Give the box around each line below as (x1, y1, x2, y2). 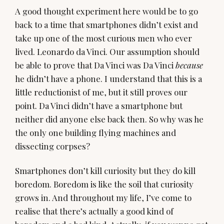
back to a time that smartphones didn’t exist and (15, 18, 198, 30)
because (175, 59, 203, 70)
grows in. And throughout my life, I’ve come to (15, 192, 191, 203)
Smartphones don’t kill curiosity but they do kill (15, 165, 195, 176)
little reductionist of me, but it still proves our (15, 86, 187, 97)
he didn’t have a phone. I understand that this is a (15, 72, 202, 84)
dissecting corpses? (15, 140, 90, 151)
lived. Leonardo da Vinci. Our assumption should (15, 45, 199, 57)
